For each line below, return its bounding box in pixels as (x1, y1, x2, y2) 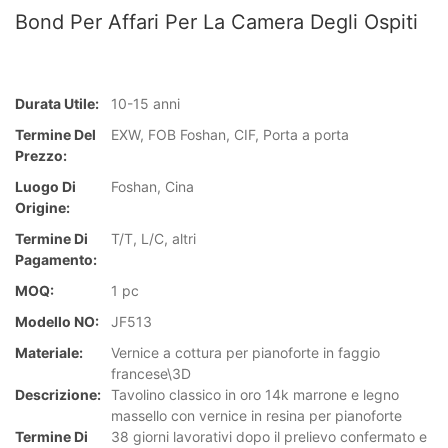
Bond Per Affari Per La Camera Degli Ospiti (15, 10, 418, 34)
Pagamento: (15, 251, 97, 269)
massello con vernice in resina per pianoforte (111, 407, 402, 425)
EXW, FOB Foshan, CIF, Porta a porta (111, 126, 349, 144)
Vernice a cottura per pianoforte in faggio (111, 344, 380, 362)
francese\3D (111, 365, 191, 383)
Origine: (15, 199, 70, 217)
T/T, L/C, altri (111, 230, 196, 248)
